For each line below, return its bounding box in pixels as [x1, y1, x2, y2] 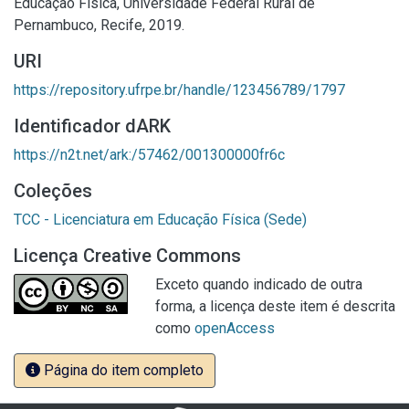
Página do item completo [40, 362, 204, 379]
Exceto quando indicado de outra [155, 276, 362, 293]
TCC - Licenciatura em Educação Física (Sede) [14, 211, 307, 228]
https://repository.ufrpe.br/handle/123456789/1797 [14, 81, 345, 99]
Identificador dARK [14, 115, 171, 137]
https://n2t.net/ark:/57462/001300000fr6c [14, 146, 285, 163]
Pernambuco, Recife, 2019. [14, 16, 184, 34]
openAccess [194, 320, 275, 337]
